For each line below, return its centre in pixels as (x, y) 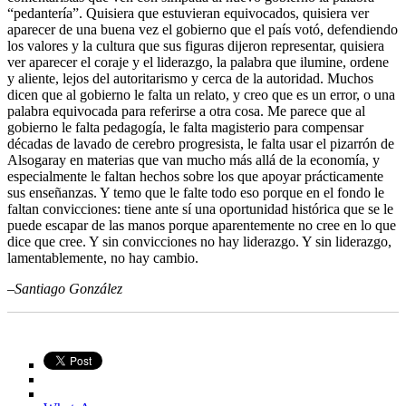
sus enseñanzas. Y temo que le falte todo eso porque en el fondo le (196, 192)
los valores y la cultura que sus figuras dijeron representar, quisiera (196, 45)
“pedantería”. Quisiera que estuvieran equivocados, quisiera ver (188, 13)
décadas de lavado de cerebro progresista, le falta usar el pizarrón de (201, 143)
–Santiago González (65, 288)
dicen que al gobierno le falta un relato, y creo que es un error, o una (201, 94)
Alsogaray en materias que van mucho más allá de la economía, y (193, 159)
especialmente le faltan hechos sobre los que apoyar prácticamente (195, 176)
